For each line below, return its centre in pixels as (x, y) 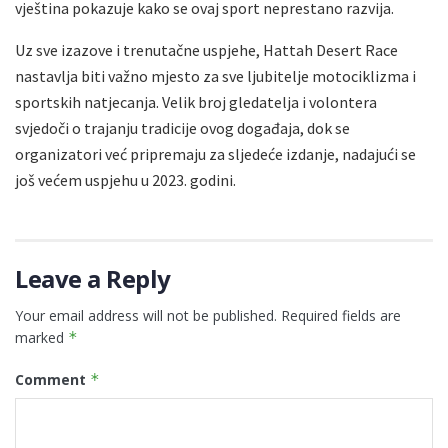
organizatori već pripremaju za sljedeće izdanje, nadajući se (215, 154)
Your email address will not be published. (146, 316)
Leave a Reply (93, 279)
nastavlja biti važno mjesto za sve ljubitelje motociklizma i (215, 76)
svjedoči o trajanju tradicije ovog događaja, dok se (182, 128)
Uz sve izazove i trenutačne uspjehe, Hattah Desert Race (206, 50)
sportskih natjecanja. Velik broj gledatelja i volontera (196, 102)
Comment (52, 380)
